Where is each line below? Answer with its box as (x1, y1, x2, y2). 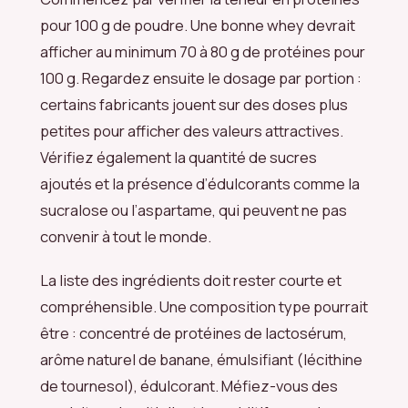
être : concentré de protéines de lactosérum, (40, 322, 347, 344)
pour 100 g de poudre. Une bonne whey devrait (40, 15, 355, 36)
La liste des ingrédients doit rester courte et (40, 270, 342, 291)
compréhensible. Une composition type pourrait (40, 296, 368, 318)
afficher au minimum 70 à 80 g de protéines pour (40, 41, 365, 63)
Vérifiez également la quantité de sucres (40, 147, 317, 168)
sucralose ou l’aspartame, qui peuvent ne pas (40, 199, 347, 221)
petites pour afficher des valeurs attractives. (40, 120, 343, 142)
